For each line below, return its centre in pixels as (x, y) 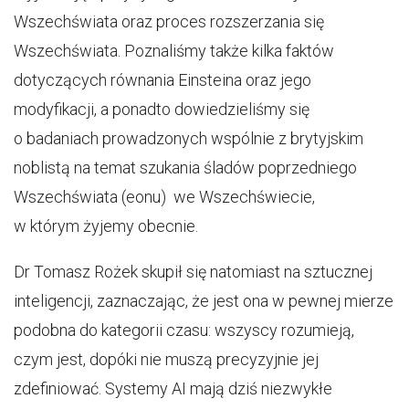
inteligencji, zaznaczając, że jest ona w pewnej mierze (204, 301)
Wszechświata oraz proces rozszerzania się (169, 21)
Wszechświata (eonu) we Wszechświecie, (164, 197)
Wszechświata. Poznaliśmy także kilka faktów (174, 51)
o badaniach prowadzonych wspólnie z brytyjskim (189, 138)
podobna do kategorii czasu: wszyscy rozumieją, (184, 330)
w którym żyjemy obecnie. (106, 226)
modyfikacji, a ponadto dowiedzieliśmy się (162, 109)
